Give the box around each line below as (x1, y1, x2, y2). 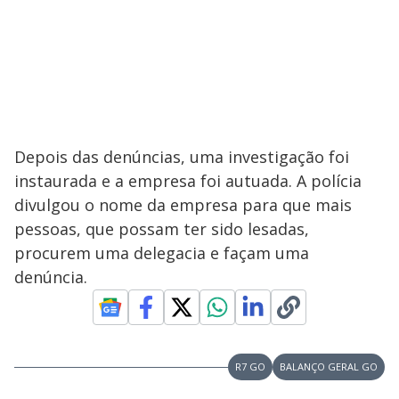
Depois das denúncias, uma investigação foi (14, 146, 349, 167)
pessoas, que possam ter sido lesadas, (14, 218, 309, 240)
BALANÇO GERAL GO (280, 360, 378, 373)
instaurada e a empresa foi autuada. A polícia (14, 170, 362, 191)
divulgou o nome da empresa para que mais (14, 194, 352, 216)
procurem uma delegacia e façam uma (14, 242, 309, 264)
